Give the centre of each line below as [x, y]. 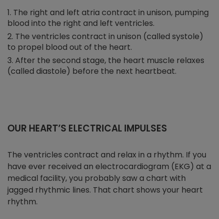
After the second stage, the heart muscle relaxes [110, 61]
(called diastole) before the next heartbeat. [92, 71]
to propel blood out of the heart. [70, 47]
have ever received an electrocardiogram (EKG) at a [109, 166]
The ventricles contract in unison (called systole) [109, 37]
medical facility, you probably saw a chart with [97, 178]
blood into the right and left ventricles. [81, 23]
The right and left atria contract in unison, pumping [111, 13]
